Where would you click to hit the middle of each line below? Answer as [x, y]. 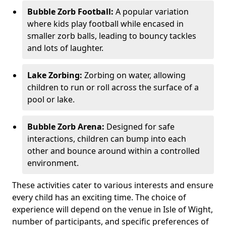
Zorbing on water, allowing [134, 75]
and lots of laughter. [65, 48]
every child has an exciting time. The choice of [99, 197]
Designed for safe [139, 126]
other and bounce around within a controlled [114, 151]
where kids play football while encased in [105, 23]
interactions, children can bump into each [107, 138]
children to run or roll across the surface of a [113, 87]
